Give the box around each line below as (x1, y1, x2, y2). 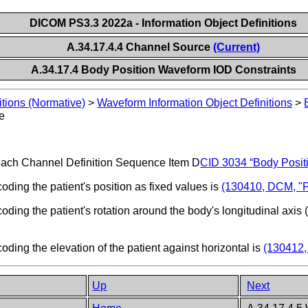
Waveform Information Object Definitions (97, 97, 293, 109)
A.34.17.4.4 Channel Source (66, 41, 213, 53)
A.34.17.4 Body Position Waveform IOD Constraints (30, 64, 296, 76)
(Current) (212, 41, 260, 53)
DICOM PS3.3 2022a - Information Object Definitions (29, 17, 297, 29)
